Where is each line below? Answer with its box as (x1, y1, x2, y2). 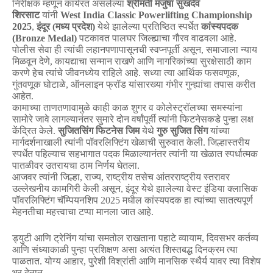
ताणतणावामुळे (43, 102, 90, 113)
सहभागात (68, 149, 101, 160)
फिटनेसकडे (180, 114, 221, 125)
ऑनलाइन (71, 79, 104, 90)
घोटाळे (43, 79, 66, 90)
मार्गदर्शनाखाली (12, 137, 62, 148)
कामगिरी (52, 183, 80, 194)
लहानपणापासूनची (86, 44, 147, 55)
